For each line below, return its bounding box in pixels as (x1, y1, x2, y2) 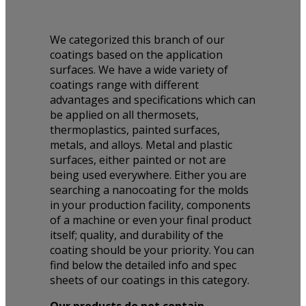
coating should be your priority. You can (49, 242, 254, 258)
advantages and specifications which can (49, 92, 255, 108)
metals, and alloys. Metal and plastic (49, 137, 232, 153)
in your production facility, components (49, 197, 251, 213)
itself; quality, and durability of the (49, 227, 223, 243)
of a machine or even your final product (49, 212, 251, 228)
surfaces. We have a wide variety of (49, 62, 228, 78)
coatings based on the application (49, 47, 223, 63)
